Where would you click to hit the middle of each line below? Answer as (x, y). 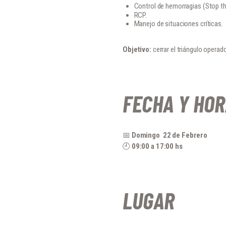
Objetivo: (137, 49)
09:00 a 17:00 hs (157, 146)
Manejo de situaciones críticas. (178, 24)
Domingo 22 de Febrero (169, 135)
